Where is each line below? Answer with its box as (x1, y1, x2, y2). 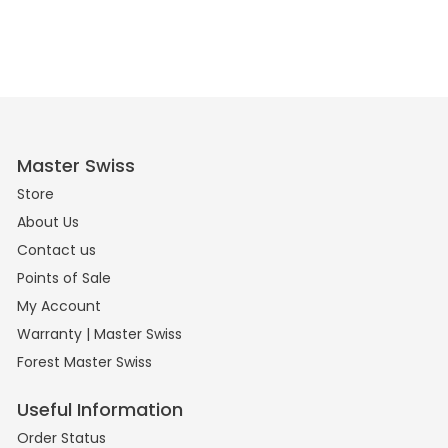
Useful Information (17, 396, 184, 422)
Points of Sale (17, 267, 112, 288)
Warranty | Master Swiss (17, 323, 183, 344)
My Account (17, 295, 102, 316)
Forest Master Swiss (17, 351, 153, 372)
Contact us (17, 239, 97, 260)
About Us (17, 211, 80, 232)
